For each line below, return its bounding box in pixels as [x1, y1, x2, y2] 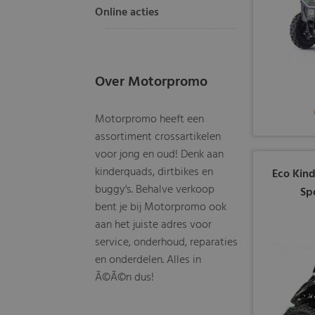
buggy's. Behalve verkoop [95, 181, 215, 199]
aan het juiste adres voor [95, 216, 212, 234]
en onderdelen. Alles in [95, 251, 202, 269]
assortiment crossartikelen [95, 128, 221, 146]
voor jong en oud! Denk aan [95, 146, 224, 164]
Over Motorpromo [95, 71, 208, 94]
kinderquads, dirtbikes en [95, 163, 214, 181]
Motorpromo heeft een [95, 110, 205, 129]
